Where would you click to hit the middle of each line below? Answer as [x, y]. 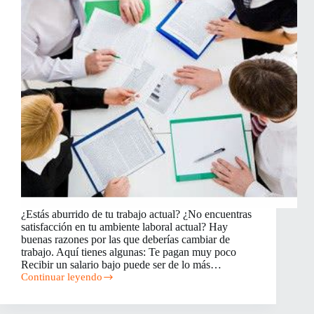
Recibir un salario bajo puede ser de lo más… [121, 265]
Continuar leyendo [62, 277]
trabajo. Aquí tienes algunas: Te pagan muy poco [129, 252]
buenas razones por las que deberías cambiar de [125, 240]
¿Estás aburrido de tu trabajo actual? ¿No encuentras [136, 214]
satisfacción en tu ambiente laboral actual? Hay [124, 227]
